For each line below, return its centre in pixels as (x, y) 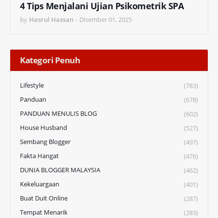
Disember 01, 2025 (106, 19)
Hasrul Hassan (51, 19)
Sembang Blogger (45, 141)
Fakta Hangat (39, 155)
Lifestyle (32, 85)
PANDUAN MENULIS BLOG (58, 113)
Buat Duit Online (44, 198)
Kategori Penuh (50, 60)
